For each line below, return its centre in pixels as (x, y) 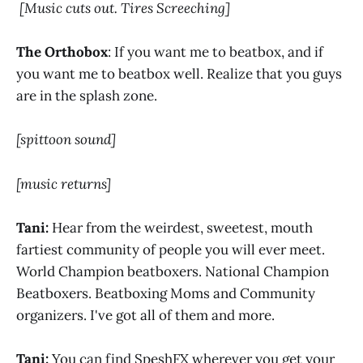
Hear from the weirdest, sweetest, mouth (182, 227)
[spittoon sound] (66, 140)
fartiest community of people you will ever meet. (171, 249)
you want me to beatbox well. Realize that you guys (179, 74)
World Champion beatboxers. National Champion (173, 271)
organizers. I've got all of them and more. (145, 315)
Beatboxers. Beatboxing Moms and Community (166, 293)
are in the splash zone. (87, 96)
